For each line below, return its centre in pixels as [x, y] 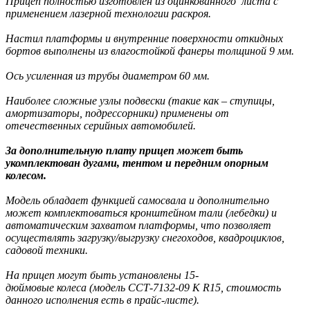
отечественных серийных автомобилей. [103, 126]
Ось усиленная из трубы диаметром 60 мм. [108, 76]
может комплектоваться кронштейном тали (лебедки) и [141, 213]
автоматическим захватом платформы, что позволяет [138, 225]
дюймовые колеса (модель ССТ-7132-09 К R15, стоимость [143, 288]
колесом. [26, 175]
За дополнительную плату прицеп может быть [124, 151]
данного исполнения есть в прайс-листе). [102, 300]
